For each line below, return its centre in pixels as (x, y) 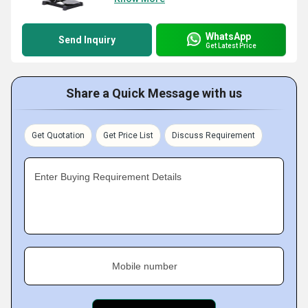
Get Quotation (58, 135)
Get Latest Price (231, 45)
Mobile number (145, 266)
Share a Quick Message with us (154, 93)
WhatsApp (228, 36)
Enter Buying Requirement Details (108, 177)
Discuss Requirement (213, 135)
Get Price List (128, 135)
